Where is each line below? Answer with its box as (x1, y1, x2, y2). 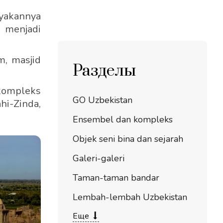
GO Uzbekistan (73, 94, 132, 106)
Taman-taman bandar (73, 172, 159, 184)
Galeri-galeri (73, 152, 124, 164)
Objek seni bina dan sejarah (73, 133, 183, 145)
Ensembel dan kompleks (73, 113, 173, 125)
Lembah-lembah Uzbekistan (73, 191, 187, 203)
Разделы (73, 61, 136, 81)
